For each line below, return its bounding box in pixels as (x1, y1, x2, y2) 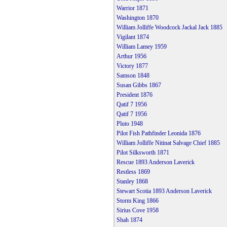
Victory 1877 (116, 62, 148, 70)
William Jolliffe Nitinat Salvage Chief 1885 (116, 139, 220, 147)
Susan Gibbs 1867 (116, 82, 161, 89)
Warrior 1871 (116, 5, 148, 12)
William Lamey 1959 (116, 43, 167, 51)
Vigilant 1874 (116, 33, 149, 41)
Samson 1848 (116, 72, 149, 80)
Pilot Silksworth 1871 (116, 149, 169, 157)
